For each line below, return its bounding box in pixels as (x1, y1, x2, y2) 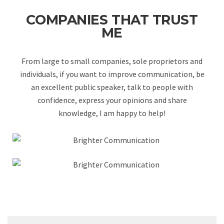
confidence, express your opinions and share (37, 95, 187, 105)
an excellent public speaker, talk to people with (31, 82, 193, 92)
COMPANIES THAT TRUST (26, 11, 198, 28)
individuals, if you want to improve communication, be (19, 69, 204, 79)
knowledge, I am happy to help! (58, 108, 165, 118)
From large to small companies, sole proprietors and (21, 56, 202, 66)
